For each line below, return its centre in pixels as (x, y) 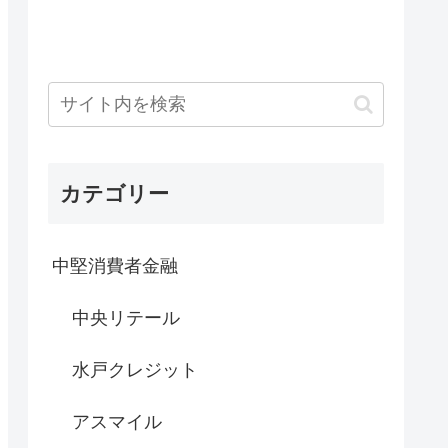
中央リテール (126, 318)
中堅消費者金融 (115, 266)
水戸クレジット (135, 370)
